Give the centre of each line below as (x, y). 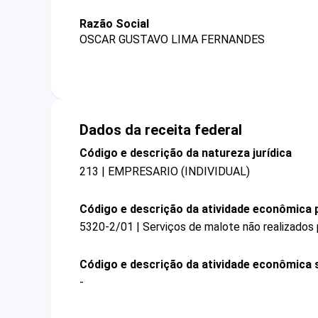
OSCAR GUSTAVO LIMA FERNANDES (172, 40)
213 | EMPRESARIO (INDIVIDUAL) (165, 171)
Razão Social (114, 24)
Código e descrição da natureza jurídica (186, 153)
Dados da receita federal (161, 130)
